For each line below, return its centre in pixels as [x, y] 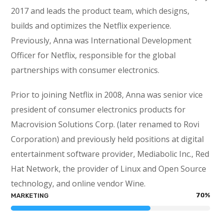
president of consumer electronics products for [98, 110]
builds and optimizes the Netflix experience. [91, 26]
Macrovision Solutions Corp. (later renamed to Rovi [105, 124]
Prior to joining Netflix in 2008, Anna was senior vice [107, 95]
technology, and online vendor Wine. [78, 184]
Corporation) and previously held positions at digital [108, 139]
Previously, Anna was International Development [101, 40]
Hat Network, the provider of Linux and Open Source [109, 169]
